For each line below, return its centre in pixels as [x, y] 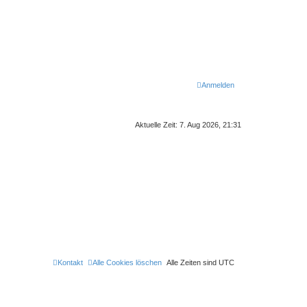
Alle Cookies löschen [127, 262]
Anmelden [218, 85]
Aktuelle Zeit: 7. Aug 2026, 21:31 [188, 125]
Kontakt [70, 262]
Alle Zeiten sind [193, 262]
